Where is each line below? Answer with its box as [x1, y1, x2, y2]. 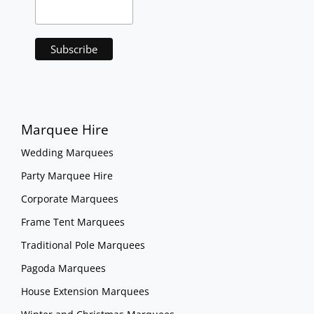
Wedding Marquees [20, 145, 114, 159]
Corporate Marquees [20, 191, 118, 205]
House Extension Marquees [20, 284, 149, 298]
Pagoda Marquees [20, 261, 106, 275]
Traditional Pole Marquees [20, 238, 145, 252]
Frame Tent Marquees [20, 214, 125, 228]
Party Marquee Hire [20, 168, 113, 182]
